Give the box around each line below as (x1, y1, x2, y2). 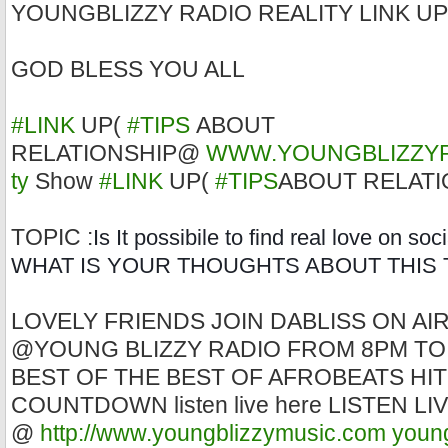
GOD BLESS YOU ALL (11, 57, 245, 83)
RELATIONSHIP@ (11, 141, 206, 167)
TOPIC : (11, 225, 93, 251)
